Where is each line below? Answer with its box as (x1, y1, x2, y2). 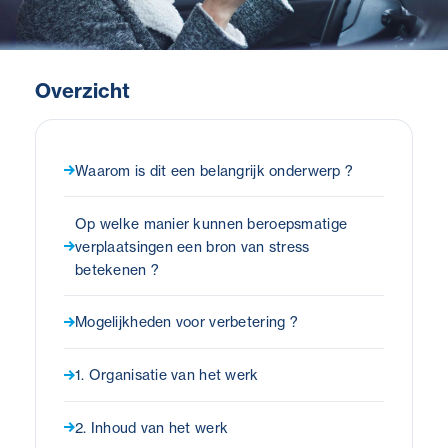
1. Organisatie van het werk (75, 366, 259, 384)
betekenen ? (75, 260, 160, 278)
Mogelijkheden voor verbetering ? (75, 313, 298, 331)
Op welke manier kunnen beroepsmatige (75, 214, 348, 232)
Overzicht (35, 78, 130, 104)
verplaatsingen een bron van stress (75, 237, 310, 255)
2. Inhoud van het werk (75, 418, 229, 436)
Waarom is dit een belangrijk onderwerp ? (75, 161, 354, 179)
